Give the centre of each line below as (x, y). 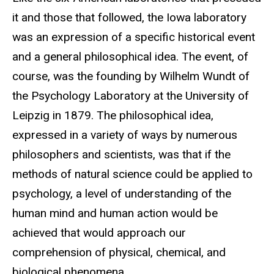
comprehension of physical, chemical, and (119, 253)
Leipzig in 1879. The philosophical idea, (113, 116)
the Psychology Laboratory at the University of (131, 96)
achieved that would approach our (99, 233)
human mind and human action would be (115, 213)
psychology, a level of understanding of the (122, 194)
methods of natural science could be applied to (132, 174)
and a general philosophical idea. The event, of (130, 57)
